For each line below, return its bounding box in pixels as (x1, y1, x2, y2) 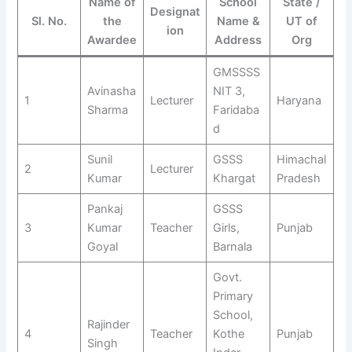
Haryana (276, 93, 321, 108)
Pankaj (86, 201, 123, 216)
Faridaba (212, 102, 259, 117)
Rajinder (86, 317, 130, 332)
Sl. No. (31, 13, 68, 28)
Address (214, 32, 262, 47)
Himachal (276, 152, 326, 167)
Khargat (212, 170, 255, 185)
